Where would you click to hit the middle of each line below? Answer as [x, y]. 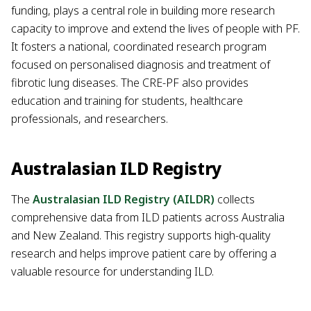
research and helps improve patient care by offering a [144, 253]
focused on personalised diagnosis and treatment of [141, 64]
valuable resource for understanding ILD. [112, 271]
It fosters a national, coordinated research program [139, 46]
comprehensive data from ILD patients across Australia [148, 217]
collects [236, 199]
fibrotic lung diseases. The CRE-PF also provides [130, 82]
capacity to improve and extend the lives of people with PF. [155, 28]
